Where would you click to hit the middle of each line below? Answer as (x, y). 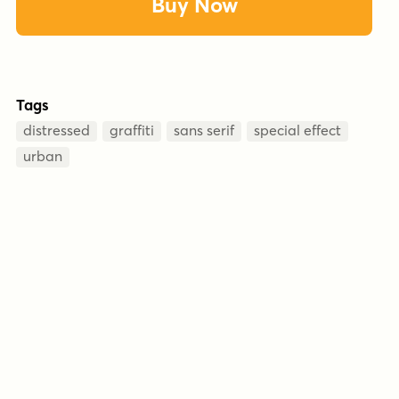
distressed (57, 130)
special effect (297, 130)
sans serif (204, 130)
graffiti (132, 130)
